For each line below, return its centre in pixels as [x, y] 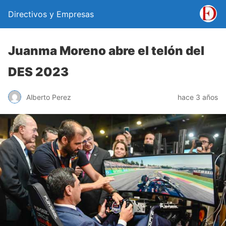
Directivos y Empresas [51, 14]
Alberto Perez [49, 97]
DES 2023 [38, 72]
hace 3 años [198, 97]
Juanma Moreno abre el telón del [106, 51]
